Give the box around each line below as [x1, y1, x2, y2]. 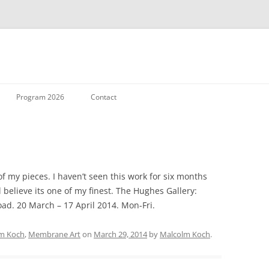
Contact [91, 92, 116, 102]
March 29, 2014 [94, 229, 147, 240]
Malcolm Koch [160, 229, 210, 240]
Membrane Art [28, 229, 80, 240]
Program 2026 [16, 92, 64, 102]
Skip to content [134, 82, 195, 93]
